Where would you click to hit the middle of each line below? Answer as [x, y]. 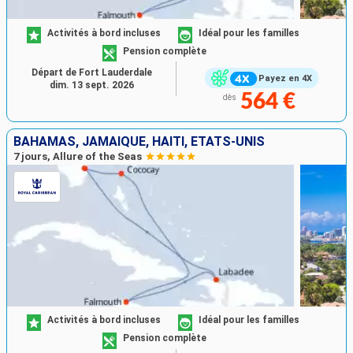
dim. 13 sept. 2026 [91, 85]
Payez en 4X [285, 78]
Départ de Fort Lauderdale [91, 73]
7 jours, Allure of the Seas [78, 156]
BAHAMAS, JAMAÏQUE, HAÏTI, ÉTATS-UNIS [139, 141]
